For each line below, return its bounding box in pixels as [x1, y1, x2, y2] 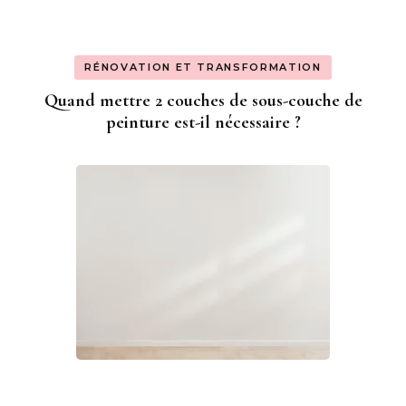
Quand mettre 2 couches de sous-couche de [43, 90, 362, 112]
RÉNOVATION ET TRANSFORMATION [84, 61, 322, 74]
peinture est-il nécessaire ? [105, 111, 301, 134]
